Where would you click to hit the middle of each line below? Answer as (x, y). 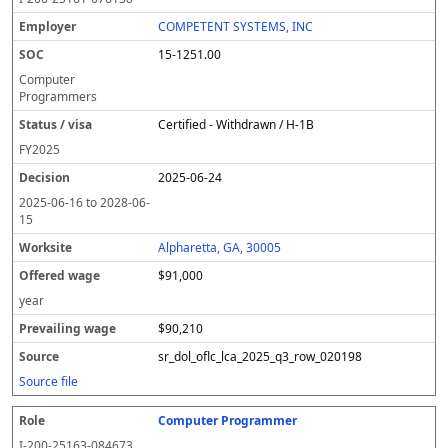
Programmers (58, 96)
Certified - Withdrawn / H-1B (236, 124)
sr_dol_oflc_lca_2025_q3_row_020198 (260, 356)
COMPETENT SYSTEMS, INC (236, 26)
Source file (48, 381)
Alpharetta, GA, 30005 (220, 247)
